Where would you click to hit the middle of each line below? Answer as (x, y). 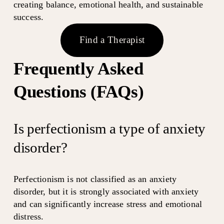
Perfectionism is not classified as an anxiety (95, 179)
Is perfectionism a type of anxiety (109, 128)
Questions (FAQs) (78, 91)
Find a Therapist (112, 40)
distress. (28, 216)
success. (28, 17)
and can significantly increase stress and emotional (108, 204)
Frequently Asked (78, 68)
